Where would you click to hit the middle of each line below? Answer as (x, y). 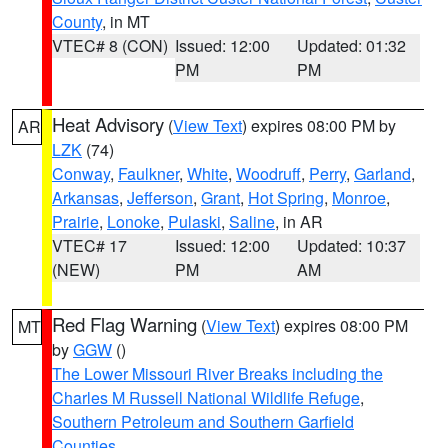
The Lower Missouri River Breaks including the (217, 373)
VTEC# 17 (89, 245)
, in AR (299, 221)
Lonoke (133, 221)
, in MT (126, 21)
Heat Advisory (108, 124)
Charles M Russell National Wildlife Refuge (206, 397)
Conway (81, 173)
